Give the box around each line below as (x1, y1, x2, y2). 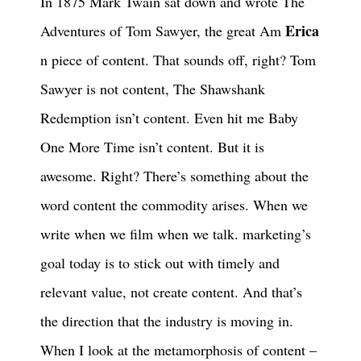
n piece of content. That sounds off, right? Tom (40, 50, 316, 70)
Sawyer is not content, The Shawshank (40, 79, 265, 99)
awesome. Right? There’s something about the (40, 166, 309, 186)
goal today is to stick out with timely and (40, 253, 280, 273)
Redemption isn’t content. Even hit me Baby (40, 108, 298, 128)
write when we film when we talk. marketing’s (40, 224, 311, 244)
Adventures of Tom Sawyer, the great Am (40, 21, 285, 41)
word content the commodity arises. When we (40, 195, 308, 215)
